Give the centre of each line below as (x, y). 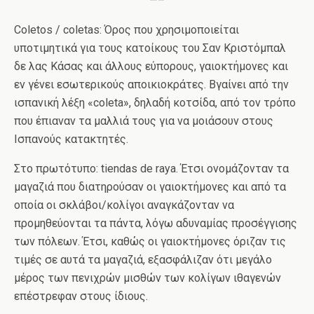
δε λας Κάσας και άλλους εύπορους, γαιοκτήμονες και (151, 67)
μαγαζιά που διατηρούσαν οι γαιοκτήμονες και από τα (150, 187)
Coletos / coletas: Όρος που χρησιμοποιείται (127, 30)
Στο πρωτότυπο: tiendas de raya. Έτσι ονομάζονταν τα (151, 169)
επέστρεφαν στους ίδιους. (81, 296)
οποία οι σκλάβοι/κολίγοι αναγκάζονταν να (124, 205)
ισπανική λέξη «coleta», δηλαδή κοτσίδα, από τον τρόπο (155, 103)
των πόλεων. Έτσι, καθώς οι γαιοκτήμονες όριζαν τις (150, 242)
